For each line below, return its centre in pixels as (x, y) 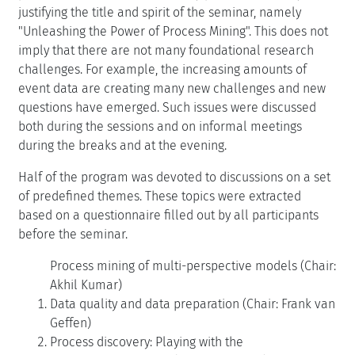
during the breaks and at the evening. (122, 145)
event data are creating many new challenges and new (172, 88)
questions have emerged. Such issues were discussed (167, 107)
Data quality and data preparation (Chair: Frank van (193, 303)
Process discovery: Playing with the (147, 342)
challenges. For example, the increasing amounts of (162, 69)
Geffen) (71, 323)
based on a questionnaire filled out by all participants (168, 215)
